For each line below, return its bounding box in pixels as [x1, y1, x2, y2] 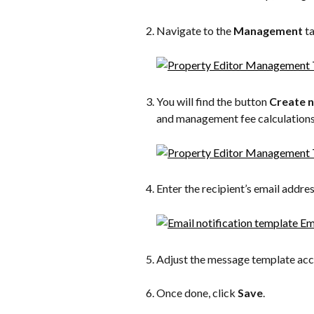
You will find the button [156, 94, 269, 108]
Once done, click [156, 285, 238, 299]
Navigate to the [156, 23, 233, 37]
